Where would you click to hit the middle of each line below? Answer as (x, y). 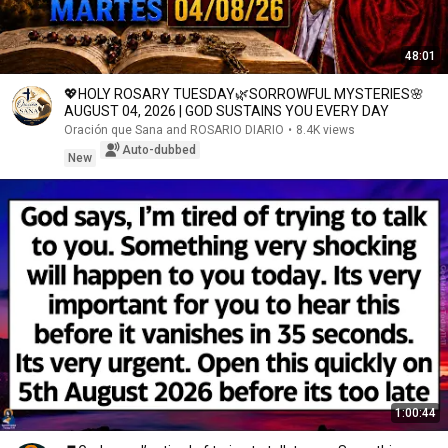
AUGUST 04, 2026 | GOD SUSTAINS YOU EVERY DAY (226, 111)
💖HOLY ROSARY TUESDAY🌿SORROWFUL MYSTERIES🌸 (244, 94)
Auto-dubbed (159, 150)
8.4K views (325, 130)
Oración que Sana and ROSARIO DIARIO (174, 130)
